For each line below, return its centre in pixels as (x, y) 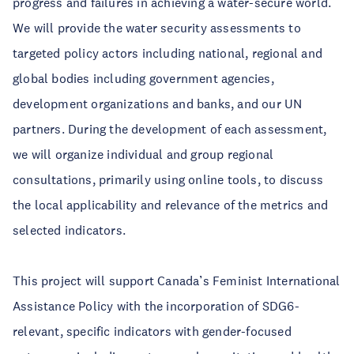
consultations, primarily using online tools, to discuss (168, 179)
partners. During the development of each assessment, (170, 129)
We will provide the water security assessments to (157, 28)
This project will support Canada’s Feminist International (177, 281)
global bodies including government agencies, (143, 78)
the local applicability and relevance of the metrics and (171, 205)
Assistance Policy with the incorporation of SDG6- (156, 306)
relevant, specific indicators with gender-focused (152, 331)
